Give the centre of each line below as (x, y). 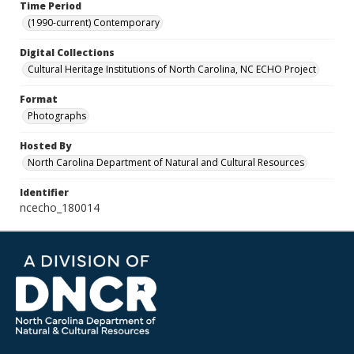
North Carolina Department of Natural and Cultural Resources (166, 162)
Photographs (57, 116)
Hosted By (45, 146)
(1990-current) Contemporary (94, 23)
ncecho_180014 (60, 207)
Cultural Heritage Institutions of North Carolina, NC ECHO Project (172, 69)
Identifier (44, 192)
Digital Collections (67, 53)
